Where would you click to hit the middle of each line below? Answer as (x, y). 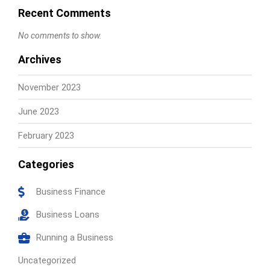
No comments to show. (60, 35)
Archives (40, 59)
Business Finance (71, 192)
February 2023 (46, 135)
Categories (46, 165)
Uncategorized (47, 261)
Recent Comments (64, 13)
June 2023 (39, 111)
